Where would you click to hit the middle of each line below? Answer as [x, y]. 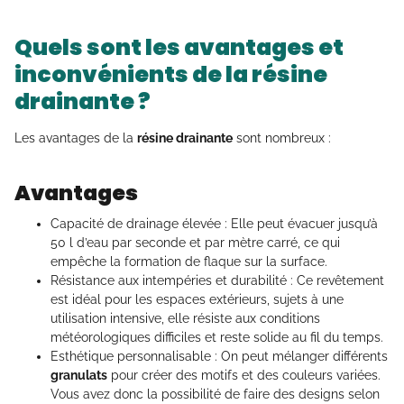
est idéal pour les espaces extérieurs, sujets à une [197, 300]
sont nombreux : [282, 138]
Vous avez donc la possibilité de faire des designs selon [215, 395]
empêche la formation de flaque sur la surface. [189, 262]
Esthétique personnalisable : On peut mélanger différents [219, 357]
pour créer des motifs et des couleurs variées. [244, 376]
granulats [79, 376]
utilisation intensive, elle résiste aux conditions [185, 319]
